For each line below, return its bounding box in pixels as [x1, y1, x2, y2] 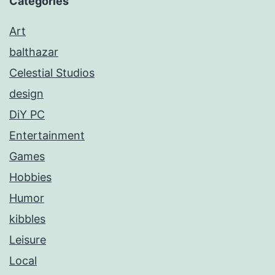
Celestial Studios [9, 66, 95, 80]
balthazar [9, 45, 58, 59]
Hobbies [9, 171, 52, 184]
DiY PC [9, 108, 45, 122]
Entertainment [9, 129, 85, 142]
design [9, 87, 44, 101]
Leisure [9, 233, 46, 247]
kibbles [9, 212, 45, 226]
